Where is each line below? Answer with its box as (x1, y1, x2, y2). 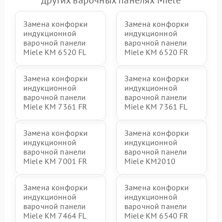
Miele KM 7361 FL (124, 102, 188, 111)
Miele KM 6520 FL (23, 47, 87, 57)
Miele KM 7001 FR (23, 156, 88, 166)
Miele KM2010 (124, 156, 175, 166)
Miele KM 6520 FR (124, 47, 189, 57)
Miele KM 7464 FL (23, 211, 87, 221)
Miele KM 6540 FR (124, 211, 189, 221)
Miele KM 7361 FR (23, 102, 88, 111)
